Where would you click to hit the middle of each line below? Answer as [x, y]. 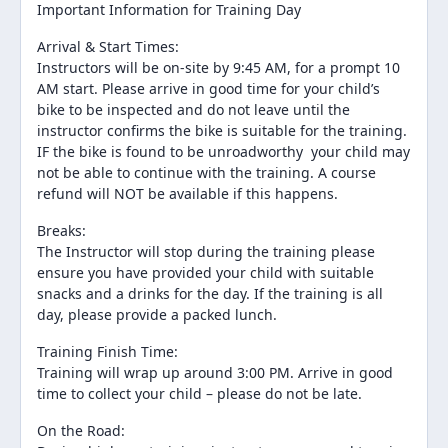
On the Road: [81, 430]
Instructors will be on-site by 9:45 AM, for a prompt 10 [218, 67]
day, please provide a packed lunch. [157, 314]
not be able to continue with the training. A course [206, 172]
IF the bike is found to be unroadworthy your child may [223, 151]
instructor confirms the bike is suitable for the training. [222, 130]
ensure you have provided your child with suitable [205, 272]
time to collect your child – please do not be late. [199, 393]
